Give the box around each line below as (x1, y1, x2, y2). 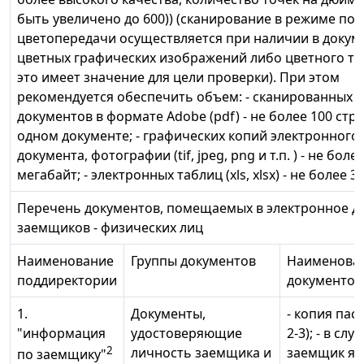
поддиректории (17, 271, 117, 290)
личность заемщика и (131, 344, 271, 362)
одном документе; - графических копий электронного (17, 127, 359, 145)
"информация (17, 324, 106, 343)
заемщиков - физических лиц (17, 219, 203, 237)
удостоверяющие (131, 324, 242, 343)
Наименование (17, 252, 114, 271)
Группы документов (131, 252, 256, 271)
